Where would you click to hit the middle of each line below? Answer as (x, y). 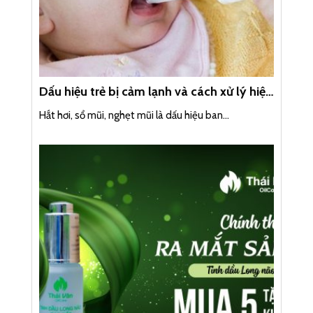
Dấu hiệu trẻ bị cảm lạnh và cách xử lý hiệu (155, 92)
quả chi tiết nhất (83, 108)
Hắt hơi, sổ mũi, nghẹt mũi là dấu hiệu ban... (134, 116)
